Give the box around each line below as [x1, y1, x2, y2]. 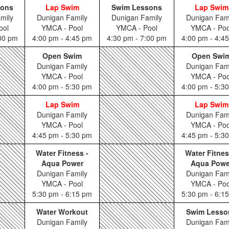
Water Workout [36, 207, 88, 217]
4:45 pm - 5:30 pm [32, 130, 92, 140]
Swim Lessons [111, 2, 162, 12]
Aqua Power [41, 158, 83, 168]
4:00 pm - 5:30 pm [32, 81, 92, 91]
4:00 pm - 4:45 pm [32, 33, 92, 43]
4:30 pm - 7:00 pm [107, 33, 167, 43]
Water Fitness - [36, 148, 88, 158]
